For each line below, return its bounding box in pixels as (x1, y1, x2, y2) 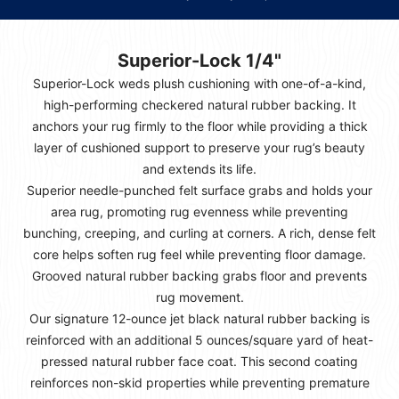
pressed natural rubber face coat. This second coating (41, 354, 358, 370)
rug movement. (155, 289, 244, 305)
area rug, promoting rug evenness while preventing (51, 204, 348, 220)
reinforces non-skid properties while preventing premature (29, 375, 370, 391)
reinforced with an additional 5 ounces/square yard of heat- (26, 332, 373, 348)
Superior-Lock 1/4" (118, 50, 281, 72)
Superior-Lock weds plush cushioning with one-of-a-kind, (33, 76, 366, 92)
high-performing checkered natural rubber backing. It (43, 97, 356, 113)
